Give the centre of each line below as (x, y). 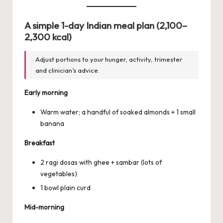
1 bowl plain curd (65, 187)
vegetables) (59, 173)
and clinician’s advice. (68, 70)
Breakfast (40, 143)
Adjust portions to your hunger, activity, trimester (109, 59)
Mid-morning (44, 207)
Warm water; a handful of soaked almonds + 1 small (118, 112)
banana (52, 123)
